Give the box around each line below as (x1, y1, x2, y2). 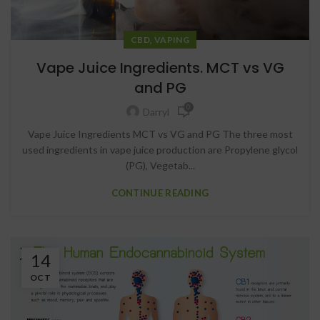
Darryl (142, 106, 169, 119)
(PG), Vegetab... (125, 159, 195, 171)
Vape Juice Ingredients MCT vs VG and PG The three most (27, 127, 293, 140)
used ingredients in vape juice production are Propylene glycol (22, 143, 298, 156)
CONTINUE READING (111, 186, 209, 199)
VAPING (154, 34, 189, 45)
